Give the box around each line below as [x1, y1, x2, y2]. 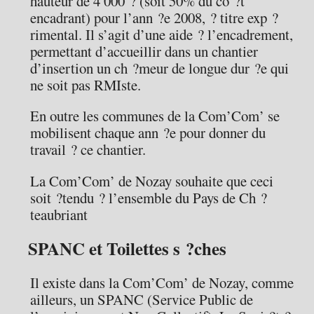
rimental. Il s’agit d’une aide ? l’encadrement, [30, 24, 294, 44]
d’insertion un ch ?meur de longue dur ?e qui [30, 57, 289, 78]
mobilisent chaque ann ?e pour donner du [30, 123, 266, 143]
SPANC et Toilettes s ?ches [28, 235, 227, 262]
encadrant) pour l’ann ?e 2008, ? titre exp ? [30, 7, 279, 27]
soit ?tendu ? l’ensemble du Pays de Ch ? [30, 188, 268, 208]
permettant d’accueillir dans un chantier [30, 41, 259, 61]
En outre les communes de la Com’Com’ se [30, 106, 280, 126]
